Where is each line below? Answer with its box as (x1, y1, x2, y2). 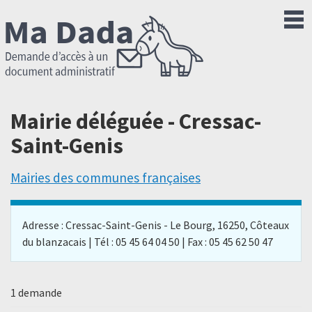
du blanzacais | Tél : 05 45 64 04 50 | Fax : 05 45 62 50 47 (22, 234, 273, 249)
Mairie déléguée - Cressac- (10, 107, 261, 136)
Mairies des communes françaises (10, 169, 201, 187)
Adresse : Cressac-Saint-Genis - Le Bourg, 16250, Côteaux (22, 217, 289, 232)
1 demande (10, 285, 62, 299)
